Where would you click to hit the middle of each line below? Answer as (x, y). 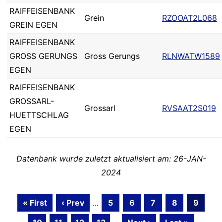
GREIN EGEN (33, 25)
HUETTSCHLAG (39, 115)
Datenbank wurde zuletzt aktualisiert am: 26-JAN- (111, 159)
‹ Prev (73, 203)
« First (35, 203)
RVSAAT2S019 (189, 108)
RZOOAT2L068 (190, 18)
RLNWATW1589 (191, 56)
